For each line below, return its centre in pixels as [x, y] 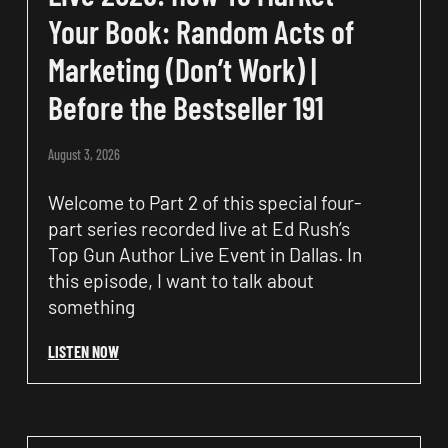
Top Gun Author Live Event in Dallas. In [204, 254]
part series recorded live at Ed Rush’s [198, 228]
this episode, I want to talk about [180, 280]
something [91, 306]
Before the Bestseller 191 [185, 106]
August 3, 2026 [83, 154]
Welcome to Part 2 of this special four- [204, 202]
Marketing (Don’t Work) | [181, 68]
